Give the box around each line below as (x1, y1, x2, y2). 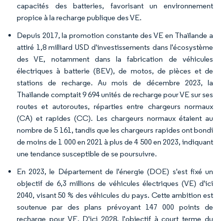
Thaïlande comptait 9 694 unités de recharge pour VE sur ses (17, 90, 213, 99)
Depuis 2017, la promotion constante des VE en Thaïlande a (17, 31, 213, 40)
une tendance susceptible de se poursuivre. (17, 149, 157, 158)
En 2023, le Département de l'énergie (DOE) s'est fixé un (17, 167, 213, 176)
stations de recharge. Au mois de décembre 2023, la (17, 78, 213, 87)
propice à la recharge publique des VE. (17, 13, 142, 22)
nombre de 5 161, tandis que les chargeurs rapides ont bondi (17, 125, 213, 135)
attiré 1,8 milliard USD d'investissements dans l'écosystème (17, 42, 213, 52)
